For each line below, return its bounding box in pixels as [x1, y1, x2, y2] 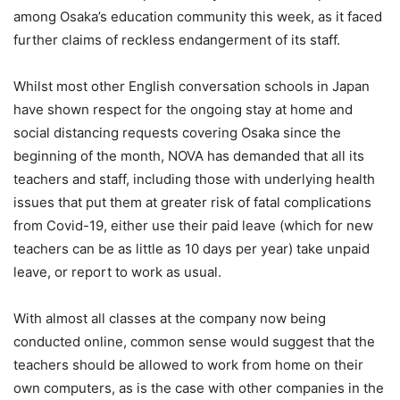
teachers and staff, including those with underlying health [13, 170, 375, 187]
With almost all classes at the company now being [13, 309, 326, 327]
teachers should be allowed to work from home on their [13, 355, 363, 373]
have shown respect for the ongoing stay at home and [13, 100, 353, 118]
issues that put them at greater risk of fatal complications [13, 193, 371, 211]
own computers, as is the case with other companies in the [13, 379, 384, 396]
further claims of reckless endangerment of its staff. [13, 30, 340, 48]
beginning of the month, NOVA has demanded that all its [13, 146, 364, 164]
